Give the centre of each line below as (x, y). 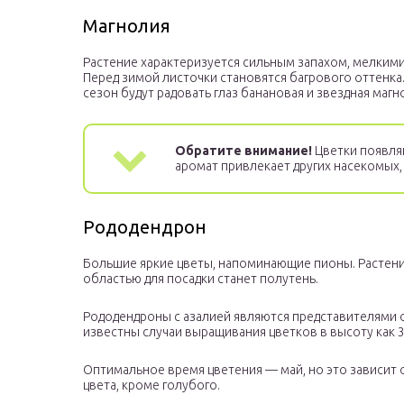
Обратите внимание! (243, 151)
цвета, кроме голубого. (151, 386)
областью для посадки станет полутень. (201, 279)
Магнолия (127, 26)
